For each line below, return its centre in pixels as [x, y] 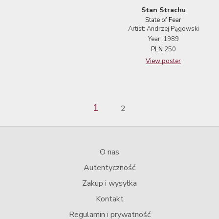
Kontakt [109, 199]
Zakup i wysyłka [109, 184]
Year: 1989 [163, 39]
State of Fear [163, 20]
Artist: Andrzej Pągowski [163, 29]
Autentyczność [109, 168]
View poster [163, 61]
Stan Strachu [163, 10]
